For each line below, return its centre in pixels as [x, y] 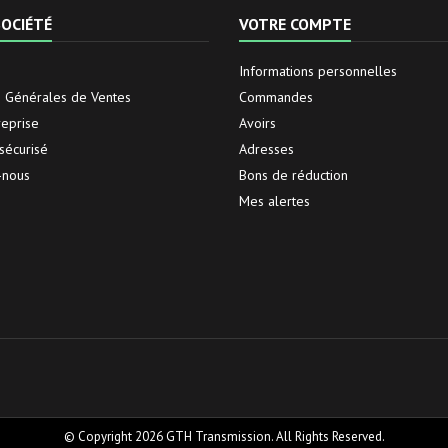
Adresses [266, 149]
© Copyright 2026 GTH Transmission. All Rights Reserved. [224, 437]
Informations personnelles [318, 71]
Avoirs [257, 123]
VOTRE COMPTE [295, 24]
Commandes [276, 97]
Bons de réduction [293, 175]
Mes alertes [274, 201]
